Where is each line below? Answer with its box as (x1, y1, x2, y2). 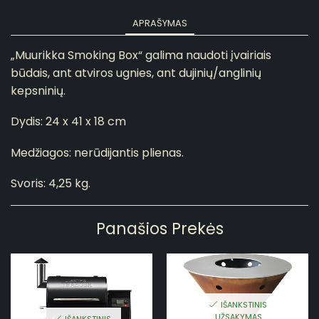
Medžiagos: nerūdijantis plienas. (11, 144, 184, 161)
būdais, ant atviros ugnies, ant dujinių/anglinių (11, 64, 261, 81)
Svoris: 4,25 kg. (11, 175, 90, 192)
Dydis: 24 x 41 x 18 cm (11, 113, 126, 130)
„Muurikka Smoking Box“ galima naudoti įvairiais (11, 46, 271, 63)
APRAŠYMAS (132, 16, 187, 30)
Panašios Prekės (95, 218, 224, 241)
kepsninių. (11, 82, 66, 99)
